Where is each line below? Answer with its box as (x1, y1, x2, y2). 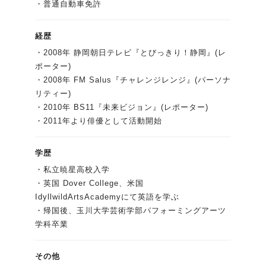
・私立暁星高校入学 (35, 165, 110, 175)
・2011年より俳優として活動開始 (35, 116, 162, 126)
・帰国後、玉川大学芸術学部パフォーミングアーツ (35, 206, 226, 216)
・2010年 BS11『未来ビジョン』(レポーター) (35, 103, 208, 112)
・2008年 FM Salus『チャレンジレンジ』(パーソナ (35, 75, 231, 85)
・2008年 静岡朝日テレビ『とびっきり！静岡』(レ (35, 48, 226, 58)
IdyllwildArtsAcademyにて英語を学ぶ (35, 192, 179, 202)
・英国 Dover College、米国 (35, 179, 144, 188)
